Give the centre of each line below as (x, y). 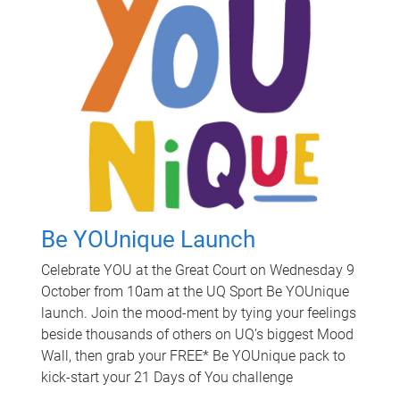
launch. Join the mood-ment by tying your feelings (199, 313)
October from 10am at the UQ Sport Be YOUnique (195, 292)
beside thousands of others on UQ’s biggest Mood (197, 334)
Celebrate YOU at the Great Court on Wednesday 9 (198, 270)
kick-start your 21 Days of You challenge (167, 377)
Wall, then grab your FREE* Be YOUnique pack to (193, 356)
